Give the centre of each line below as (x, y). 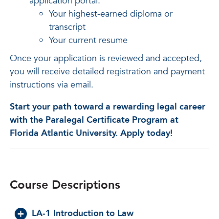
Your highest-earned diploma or (111, 14)
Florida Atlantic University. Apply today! (91, 133)
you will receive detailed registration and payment (107, 71)
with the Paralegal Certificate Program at (94, 120)
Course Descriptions (65, 185)
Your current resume (88, 40)
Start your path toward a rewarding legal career (108, 107)
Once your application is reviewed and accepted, (106, 58)
